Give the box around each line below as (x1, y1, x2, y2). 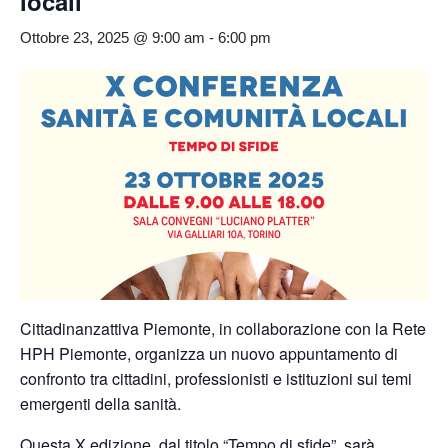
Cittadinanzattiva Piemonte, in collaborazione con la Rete (20, 316, 426, 340)
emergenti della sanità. (20, 391, 181, 415)
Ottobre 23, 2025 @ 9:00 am (20, 29, 205, 47)
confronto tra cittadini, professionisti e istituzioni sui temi (20, 366, 412, 390)
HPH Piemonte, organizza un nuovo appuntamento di (20, 341, 398, 365)
